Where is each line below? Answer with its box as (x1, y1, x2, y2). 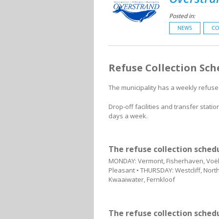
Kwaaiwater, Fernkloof (109, 175, 175, 184)
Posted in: (169, 12, 195, 20)
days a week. (109, 111, 148, 120)
